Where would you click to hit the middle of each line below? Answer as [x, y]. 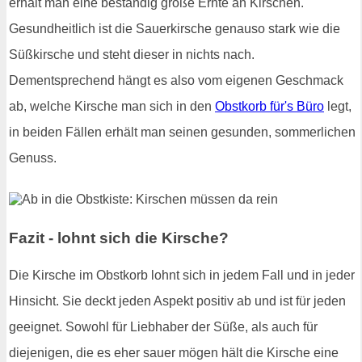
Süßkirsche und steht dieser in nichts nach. [132, 54]
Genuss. [33, 158]
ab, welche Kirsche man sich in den [112, 106]
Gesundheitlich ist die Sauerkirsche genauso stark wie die [175, 28]
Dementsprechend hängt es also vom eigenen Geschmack [176, 80]
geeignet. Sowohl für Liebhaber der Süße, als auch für [163, 326]
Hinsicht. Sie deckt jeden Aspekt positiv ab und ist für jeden [177, 301]
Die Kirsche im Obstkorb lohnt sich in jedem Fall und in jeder [182, 275]
